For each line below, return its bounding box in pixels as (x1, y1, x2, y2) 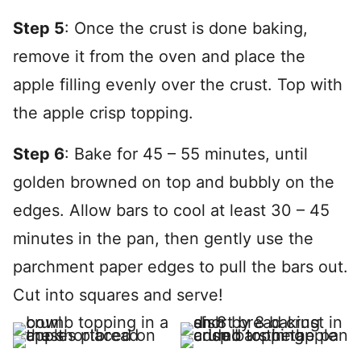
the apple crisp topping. (13, 103, 193, 122)
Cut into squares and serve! (13, 285, 223, 305)
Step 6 (13, 144, 64, 164)
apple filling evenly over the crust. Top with (13, 75, 342, 94)
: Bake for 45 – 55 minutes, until (64, 144, 308, 164)
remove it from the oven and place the (13, 47, 305, 66)
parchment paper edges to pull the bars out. (13, 257, 348, 276)
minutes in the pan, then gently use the (13, 229, 313, 248)
